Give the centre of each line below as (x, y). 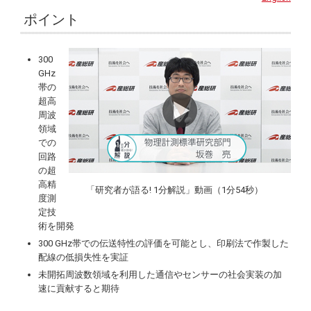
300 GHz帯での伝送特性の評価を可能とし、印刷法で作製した (164, 243)
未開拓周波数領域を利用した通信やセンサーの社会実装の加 (160, 274)
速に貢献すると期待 (79, 288)
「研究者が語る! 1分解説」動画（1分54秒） (174, 190)
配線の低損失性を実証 (84, 257)
